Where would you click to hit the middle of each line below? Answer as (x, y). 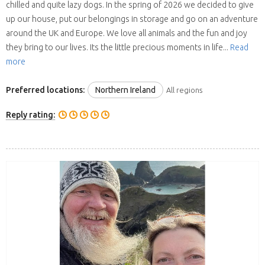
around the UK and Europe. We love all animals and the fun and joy (127, 33)
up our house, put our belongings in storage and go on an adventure (132, 19)
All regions (184, 90)
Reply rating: (30, 115)
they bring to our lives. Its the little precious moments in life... (118, 47)
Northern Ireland (125, 90)
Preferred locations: (45, 90)
